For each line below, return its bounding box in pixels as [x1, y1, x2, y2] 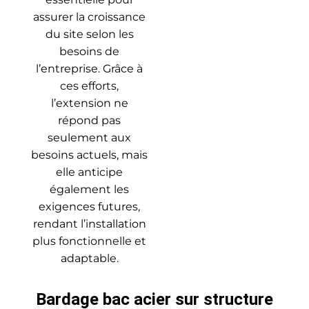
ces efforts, [60, 79, 119, 93]
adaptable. [60, 252, 119, 266]
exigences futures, [39, 200, 140, 214]
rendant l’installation [32, 217, 146, 231]
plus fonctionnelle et [32, 235, 146, 248]
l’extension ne [50, 97, 128, 110]
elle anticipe [56, 166, 123, 179]
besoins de [59, 45, 119, 59]
